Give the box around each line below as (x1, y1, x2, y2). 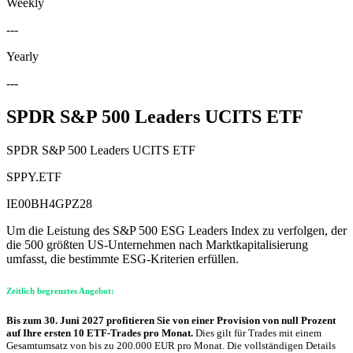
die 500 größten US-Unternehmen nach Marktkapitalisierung (6, 237, 308, 251)
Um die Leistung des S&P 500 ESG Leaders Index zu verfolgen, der (6, 223, 347, 237)
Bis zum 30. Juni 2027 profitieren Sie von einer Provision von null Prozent (6, 314, 336, 327)
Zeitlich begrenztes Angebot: (6, 285, 114, 295)
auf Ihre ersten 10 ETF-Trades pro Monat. (6, 327, 195, 340)
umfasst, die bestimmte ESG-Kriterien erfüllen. (6, 251, 239, 266)
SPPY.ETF (6, 169, 61, 184)
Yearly (6, 49, 39, 63)
